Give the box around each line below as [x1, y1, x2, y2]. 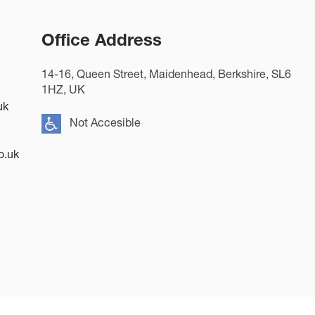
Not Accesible [70, 115, 141, 130]
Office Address [41, 30, 162, 50]
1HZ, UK [41, 82, 85, 96]
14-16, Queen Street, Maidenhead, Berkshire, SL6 [41, 67, 291, 81]
